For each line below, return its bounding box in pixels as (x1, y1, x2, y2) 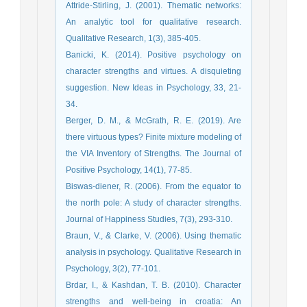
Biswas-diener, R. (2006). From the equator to (66, 182, 241, 192)
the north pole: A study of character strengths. (66, 198, 241, 208)
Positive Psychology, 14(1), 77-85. (66, 165, 192, 175)
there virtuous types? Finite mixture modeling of (66, 132, 241, 143)
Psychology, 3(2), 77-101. (66, 264, 160, 274)
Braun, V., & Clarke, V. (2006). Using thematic (66, 231, 241, 241)
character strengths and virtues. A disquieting (66, 66, 241, 77)
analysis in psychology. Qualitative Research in (66, 247, 241, 258)
